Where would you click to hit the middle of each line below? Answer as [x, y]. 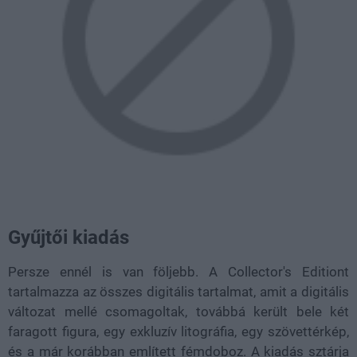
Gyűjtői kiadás [69, 237]
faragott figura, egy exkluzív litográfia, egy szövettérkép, [178, 331]
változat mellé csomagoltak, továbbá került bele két [178, 312]
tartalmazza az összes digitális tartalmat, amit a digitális [178, 292]
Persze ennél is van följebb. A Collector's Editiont [178, 272]
